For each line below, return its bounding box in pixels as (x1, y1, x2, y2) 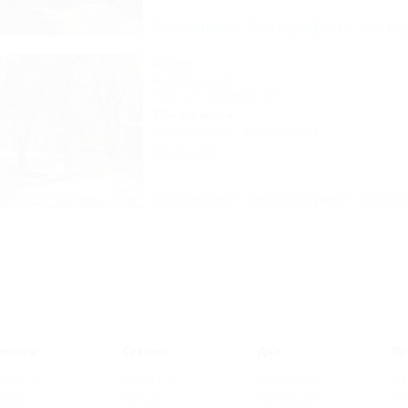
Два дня (257, 371, 303, 386)
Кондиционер (151, 124, 232, 138)
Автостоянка (244, 124, 319, 138)
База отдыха (151, 73, 234, 87)
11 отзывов (151, 145, 217, 159)
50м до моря (151, 107, 232, 122)
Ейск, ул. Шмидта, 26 (151, 87, 278, 102)
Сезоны (122, 343, 168, 359)
